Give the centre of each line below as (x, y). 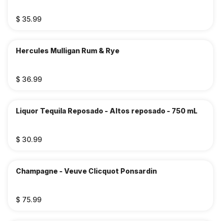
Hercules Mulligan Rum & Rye (68, 51)
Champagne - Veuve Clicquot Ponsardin (86, 171)
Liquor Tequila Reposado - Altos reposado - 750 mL (107, 111)
